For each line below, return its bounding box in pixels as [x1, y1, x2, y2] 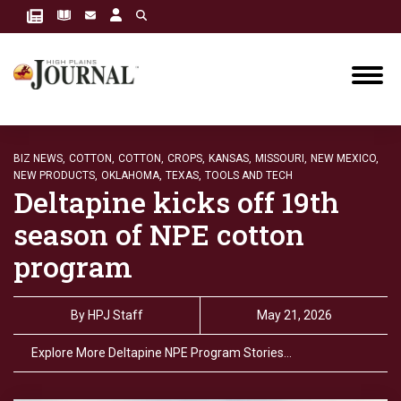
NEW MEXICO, [311, 152, 379, 165]
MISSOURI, [255, 152, 307, 165]
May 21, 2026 [256, 308, 332, 322]
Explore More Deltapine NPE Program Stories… [31, 346, 292, 360]
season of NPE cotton [13, 215, 304, 253]
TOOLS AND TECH [205, 169, 293, 182]
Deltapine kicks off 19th [13, 183, 339, 221]
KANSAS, [209, 152, 252, 165]
